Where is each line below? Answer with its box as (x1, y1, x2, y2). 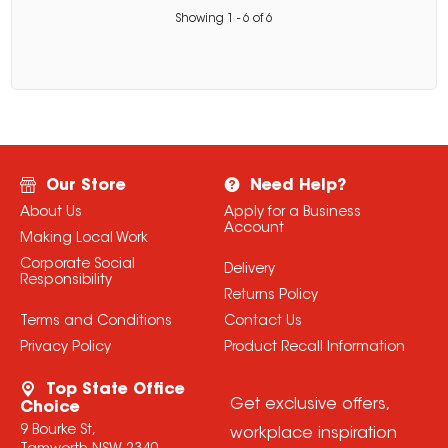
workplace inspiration (229, 425, 397, 442)
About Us (19, 205, 82, 220)
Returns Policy (223, 288, 318, 303)
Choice (19, 399, 80, 416)
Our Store (45, 177, 126, 194)
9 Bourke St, (19, 423, 96, 438)
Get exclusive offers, (229, 396, 389, 413)
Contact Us (223, 314, 302, 329)
